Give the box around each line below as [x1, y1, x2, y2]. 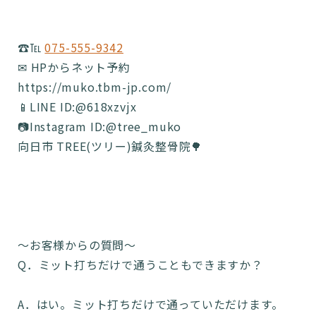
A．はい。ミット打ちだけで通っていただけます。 [18, 296, 284, 312]
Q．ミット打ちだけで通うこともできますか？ [18, 256, 263, 273]
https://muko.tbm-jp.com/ [18, 78, 172, 95]
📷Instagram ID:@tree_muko [18, 118, 182, 135]
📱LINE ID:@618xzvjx [18, 98, 137, 115]
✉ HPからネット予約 [18, 59, 130, 75]
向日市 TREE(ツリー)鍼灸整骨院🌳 [18, 138, 203, 154]
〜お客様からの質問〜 [18, 236, 136, 253]
